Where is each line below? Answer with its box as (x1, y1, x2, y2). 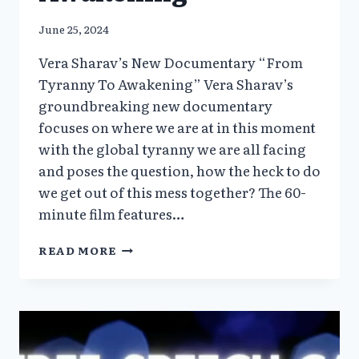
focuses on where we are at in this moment (38, 116, 316, 137)
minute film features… (38, 203, 184, 224)
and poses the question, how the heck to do (38, 159, 321, 180)
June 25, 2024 (38, 20, 109, 37)
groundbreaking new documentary (38, 95, 272, 115)
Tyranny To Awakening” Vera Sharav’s (38, 73, 293, 94)
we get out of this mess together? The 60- (38, 181, 306, 202)
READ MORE (38, 241, 117, 258)
